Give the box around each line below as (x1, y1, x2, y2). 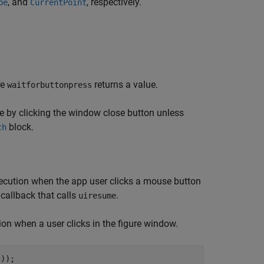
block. (6, 121, 34, 133)
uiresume (78, 191, 116, 200)
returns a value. (92, 79, 158, 90)
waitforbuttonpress (7, 80, 92, 90)
